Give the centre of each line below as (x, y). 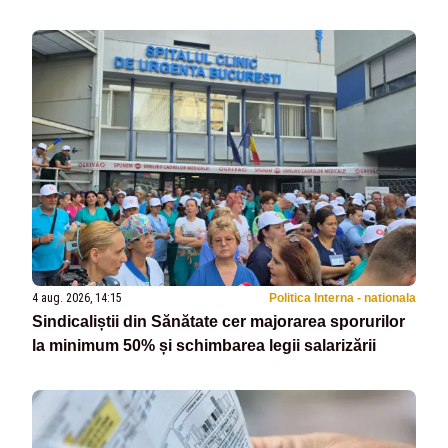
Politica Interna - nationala (342, 297)
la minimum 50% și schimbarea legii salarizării (204, 345)
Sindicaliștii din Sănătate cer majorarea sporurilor (218, 321)
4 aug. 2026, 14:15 (77, 297)
